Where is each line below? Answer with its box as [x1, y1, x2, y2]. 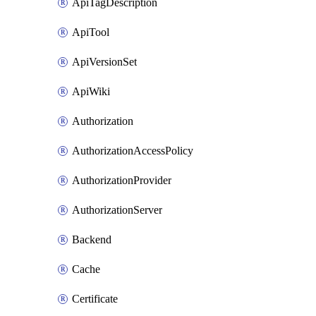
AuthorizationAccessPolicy [72, 145, 193, 157]
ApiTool [72, 26, 109, 38]
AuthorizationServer [72, 204, 162, 216]
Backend [72, 233, 111, 245]
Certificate [72, 293, 118, 305]
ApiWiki [72, 85, 110, 97]
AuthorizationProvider [72, 174, 171, 186]
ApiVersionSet [72, 56, 137, 68]
